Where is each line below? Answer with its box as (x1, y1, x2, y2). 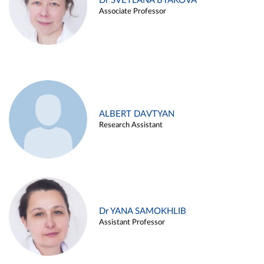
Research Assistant (99, 121, 163, 130)
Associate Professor (99, 8, 166, 16)
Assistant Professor (99, 219, 165, 227)
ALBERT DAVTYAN (99, 110, 174, 119)
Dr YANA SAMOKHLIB (99, 207, 186, 216)
